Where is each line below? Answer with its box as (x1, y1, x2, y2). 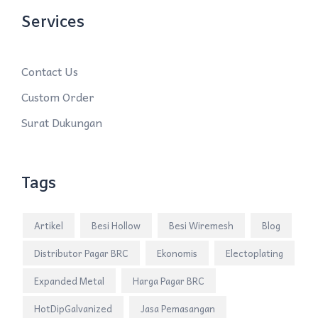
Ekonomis (157, 246, 197, 261)
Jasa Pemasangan (141, 301, 215, 317)
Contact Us (21, 62, 78, 81)
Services (21, 13, 84, 34)
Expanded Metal (34, 273, 104, 289)
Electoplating (226, 246, 283, 261)
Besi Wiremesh (169, 218, 234, 234)
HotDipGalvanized (34, 301, 112, 317)
